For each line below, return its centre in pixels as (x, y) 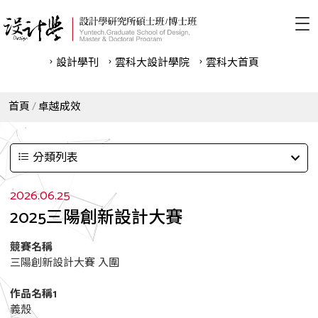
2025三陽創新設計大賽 (96, 218)
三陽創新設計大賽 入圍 (65, 263)
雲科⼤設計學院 (152, 63)
